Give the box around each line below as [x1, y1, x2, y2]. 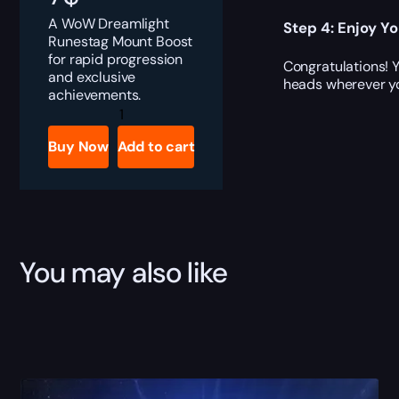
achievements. [48, 85, 142, 104]
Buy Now [48, 136, 109, 156]
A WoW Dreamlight [48, 13, 169, 33]
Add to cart [117, 136, 195, 156]
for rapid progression [48, 49, 183, 69]
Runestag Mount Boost [48, 31, 193, 51]
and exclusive [48, 67, 136, 86]
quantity [102, 128, 158, 148]
